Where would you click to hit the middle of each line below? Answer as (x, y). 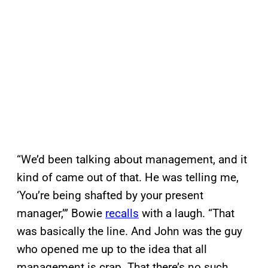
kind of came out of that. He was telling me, (128, 178)
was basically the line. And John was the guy (130, 232)
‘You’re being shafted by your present (110, 196)
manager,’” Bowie (61, 214)
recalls (122, 214)
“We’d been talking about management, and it (132, 160)
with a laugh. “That (187, 214)
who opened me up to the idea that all (112, 249)
